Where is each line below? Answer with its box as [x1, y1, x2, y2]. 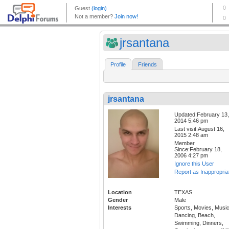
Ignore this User [174, 161, 214, 167]
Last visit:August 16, [174, 126, 224, 132]
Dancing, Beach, [174, 212, 215, 218]
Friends [138, 61, 157, 68]
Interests [108, 204, 131, 211]
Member [174, 140, 195, 147]
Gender [108, 196, 128, 203]
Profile [110, 61, 126, 68]
